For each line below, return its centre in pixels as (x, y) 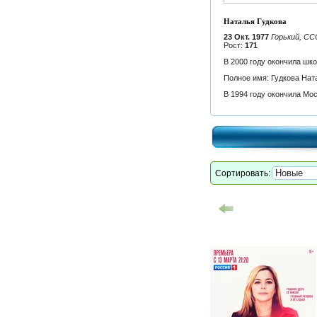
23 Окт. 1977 (247, 36)
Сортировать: (243, 174)
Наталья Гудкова (255, 22)
